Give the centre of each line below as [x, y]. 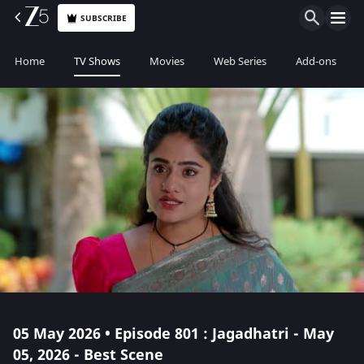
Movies [167, 61]
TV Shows [97, 61]
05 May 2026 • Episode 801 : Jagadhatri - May [173, 334]
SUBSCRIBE [104, 18]
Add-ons [316, 61]
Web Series [240, 61]
